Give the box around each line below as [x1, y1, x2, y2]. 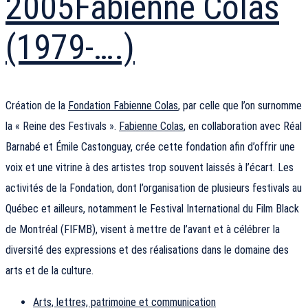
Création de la [5, 99, 68, 113]
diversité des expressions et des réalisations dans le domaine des [5, 243, 289, 257]
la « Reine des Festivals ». [5, 120, 119, 133]
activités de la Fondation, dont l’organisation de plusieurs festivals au [5, 181, 302, 195]
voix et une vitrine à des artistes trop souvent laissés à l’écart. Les [5, 161, 294, 175]
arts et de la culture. [5, 264, 93, 278]
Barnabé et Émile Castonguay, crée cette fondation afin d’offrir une [5, 140, 295, 154]
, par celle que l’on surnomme [178, 99, 302, 113]
